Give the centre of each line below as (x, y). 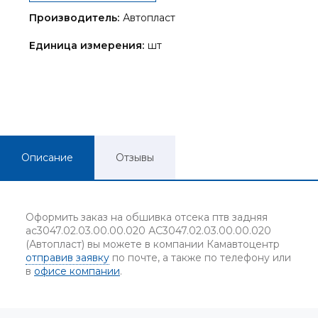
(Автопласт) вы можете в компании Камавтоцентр (153, 245)
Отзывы (135, 158)
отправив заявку (67, 258)
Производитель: (74, 18)
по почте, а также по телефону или (200, 258)
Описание (47, 158)
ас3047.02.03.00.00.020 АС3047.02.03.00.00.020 (148, 231)
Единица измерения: (87, 46)
